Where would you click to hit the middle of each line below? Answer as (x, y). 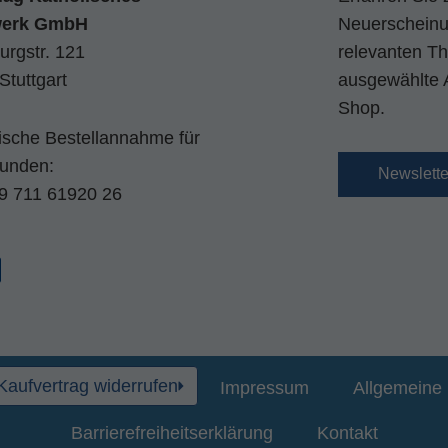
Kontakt (347, 433)
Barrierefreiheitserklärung (171, 433)
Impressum (264, 388)
